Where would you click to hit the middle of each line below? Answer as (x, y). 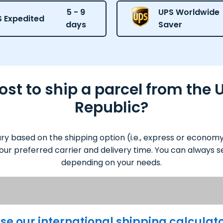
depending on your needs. (111, 162)
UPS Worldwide (189, 12)
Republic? (111, 107)
